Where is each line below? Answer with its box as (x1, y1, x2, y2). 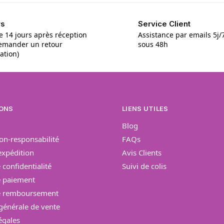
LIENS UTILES (122, 104, 168, 113)
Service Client (138, 18, 190, 28)
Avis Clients (122, 147, 161, 157)
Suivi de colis (122, 160, 166, 171)
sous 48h (138, 39, 168, 49)
